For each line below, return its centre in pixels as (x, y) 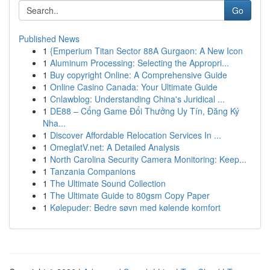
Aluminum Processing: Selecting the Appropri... (140, 63)
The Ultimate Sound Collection (108, 183)
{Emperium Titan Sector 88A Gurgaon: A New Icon (146, 51)
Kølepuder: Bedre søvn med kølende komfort (135, 207)
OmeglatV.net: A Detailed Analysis (115, 147)
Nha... (54, 123)
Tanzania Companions (93, 171)
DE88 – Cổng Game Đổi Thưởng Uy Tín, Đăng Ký (145, 111)
